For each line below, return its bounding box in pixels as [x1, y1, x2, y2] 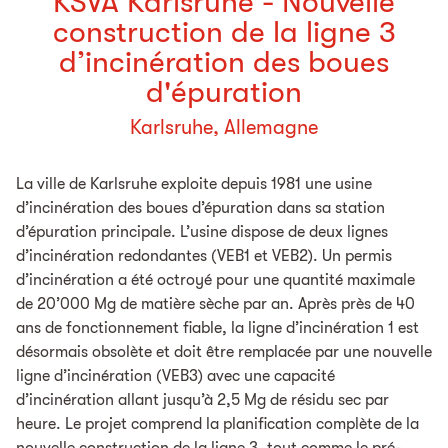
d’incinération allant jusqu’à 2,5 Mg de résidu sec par [16, 391, 389, 410]
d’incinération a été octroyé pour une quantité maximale [16, 271, 415, 290]
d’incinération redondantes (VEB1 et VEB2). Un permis [16, 247, 392, 266]
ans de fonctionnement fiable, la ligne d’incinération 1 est [16, 319, 419, 338]
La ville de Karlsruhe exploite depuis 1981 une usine [16, 175, 372, 194]
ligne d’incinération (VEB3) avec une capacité [16, 367, 335, 386]
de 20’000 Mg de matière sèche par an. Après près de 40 [16, 295, 415, 314]
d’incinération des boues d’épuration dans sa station [16, 199, 385, 218]
